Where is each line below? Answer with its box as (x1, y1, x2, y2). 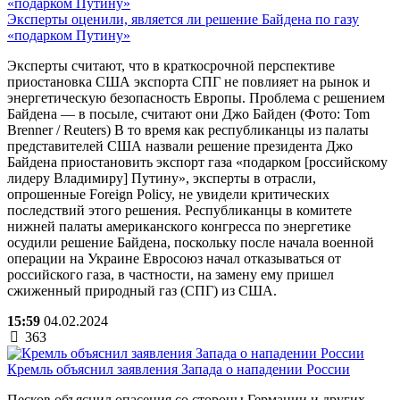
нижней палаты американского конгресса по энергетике (7, 218, 351, 234)
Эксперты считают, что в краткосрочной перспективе (7, 57, 335, 73)
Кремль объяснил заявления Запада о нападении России (7, 361, 350, 377)
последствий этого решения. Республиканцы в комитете (7, 202, 352, 218)
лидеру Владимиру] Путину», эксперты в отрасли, (7, 170, 316, 186)
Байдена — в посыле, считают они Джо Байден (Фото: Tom (7, 105, 370, 121)
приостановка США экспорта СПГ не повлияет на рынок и (7, 73, 371, 89)
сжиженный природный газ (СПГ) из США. (7, 282, 277, 298)
